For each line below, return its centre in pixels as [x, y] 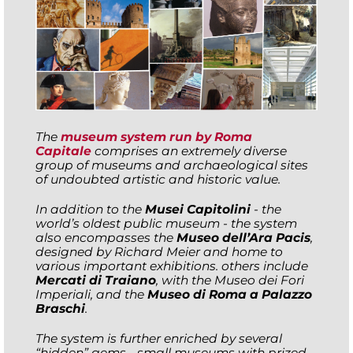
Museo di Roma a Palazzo [230, 295]
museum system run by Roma [156, 137]
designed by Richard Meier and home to [159, 252]
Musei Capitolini [198, 210]
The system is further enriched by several [159, 339]
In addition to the [90, 210]
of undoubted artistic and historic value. [158, 180]
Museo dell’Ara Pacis [243, 238]
